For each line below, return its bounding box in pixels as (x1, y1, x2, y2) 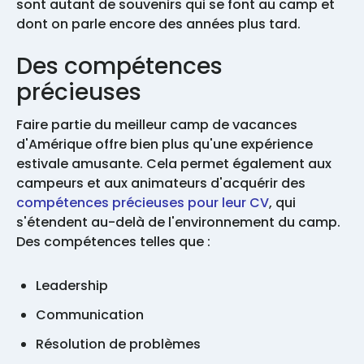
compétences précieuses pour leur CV (16, 193, 269, 212)
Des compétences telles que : (16, 232, 214, 251)
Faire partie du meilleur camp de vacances (16, 115, 297, 134)
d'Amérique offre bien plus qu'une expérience (16, 134, 313, 154)
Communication (36, 305, 144, 324)
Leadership (36, 275, 108, 295)
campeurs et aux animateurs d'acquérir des (16, 173, 305, 193)
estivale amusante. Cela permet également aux (16, 154, 331, 173)
